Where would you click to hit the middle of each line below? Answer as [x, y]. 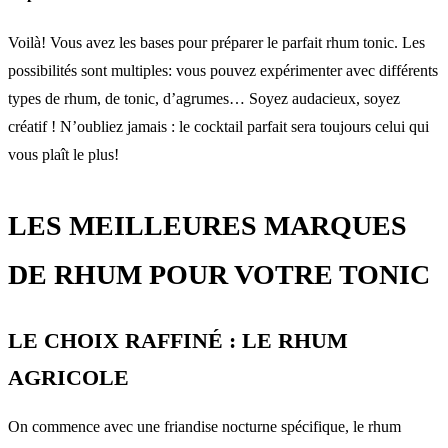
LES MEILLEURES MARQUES [207, 226]
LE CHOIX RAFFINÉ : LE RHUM [178, 341]
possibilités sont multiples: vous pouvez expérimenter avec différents [223, 71]
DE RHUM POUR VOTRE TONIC [219, 275]
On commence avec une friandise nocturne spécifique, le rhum [204, 427]
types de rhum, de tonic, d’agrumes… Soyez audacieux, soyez [204, 99]
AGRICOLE [68, 378]
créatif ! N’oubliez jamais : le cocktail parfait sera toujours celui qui [218, 127]
